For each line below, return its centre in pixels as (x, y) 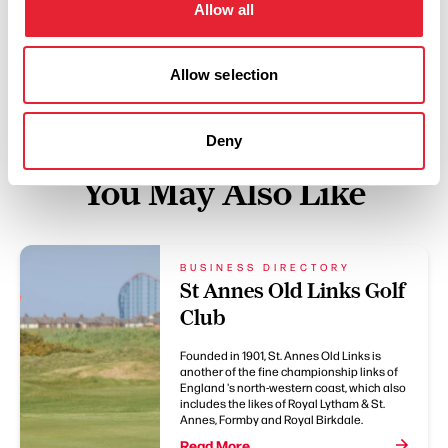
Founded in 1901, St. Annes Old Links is (280, 355)
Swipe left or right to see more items (224, 33)
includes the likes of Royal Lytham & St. (282, 403)
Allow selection (224, 74)
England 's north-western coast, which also (293, 387)
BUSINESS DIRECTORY (265, 267)
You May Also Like (224, 193)
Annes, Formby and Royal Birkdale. (271, 419)
